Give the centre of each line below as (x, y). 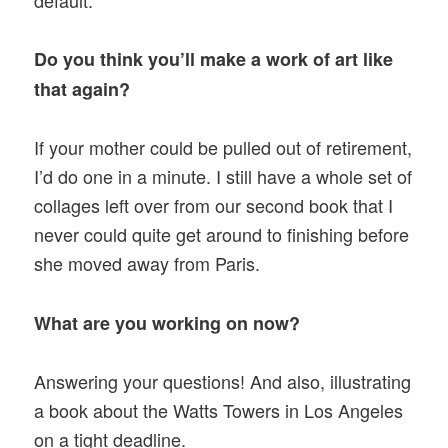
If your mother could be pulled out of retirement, (223, 147)
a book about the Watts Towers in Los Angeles (219, 409)
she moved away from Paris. (147, 263)
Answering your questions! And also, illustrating (223, 380)
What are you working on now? (167, 322)
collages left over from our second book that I (214, 205)
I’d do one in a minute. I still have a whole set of (223, 176)
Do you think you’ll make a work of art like (214, 59)
